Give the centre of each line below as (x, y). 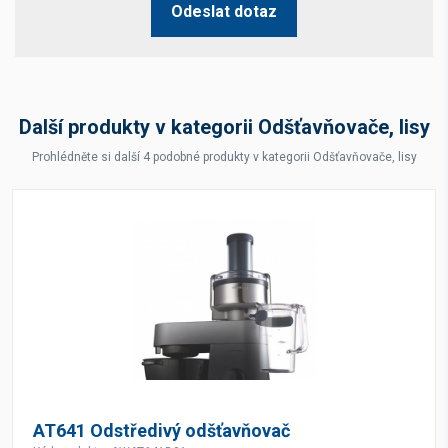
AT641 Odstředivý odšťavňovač (161, 430)
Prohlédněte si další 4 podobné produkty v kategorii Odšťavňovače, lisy (224, 156)
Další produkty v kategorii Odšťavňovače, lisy (224, 126)
